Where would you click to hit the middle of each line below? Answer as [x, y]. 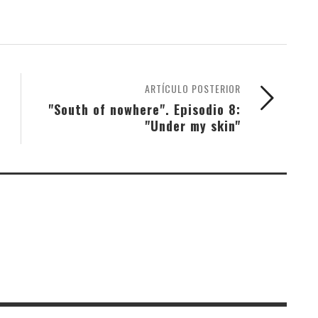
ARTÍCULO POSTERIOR [193, 88]
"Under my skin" [193, 125]
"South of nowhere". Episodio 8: [144, 109]
